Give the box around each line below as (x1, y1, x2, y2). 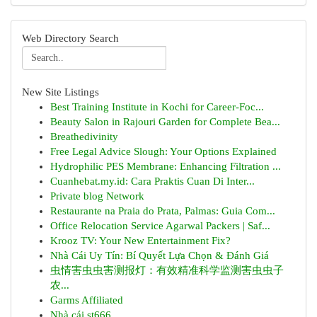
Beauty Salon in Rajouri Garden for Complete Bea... (50, 116, 280, 127)
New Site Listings (22, 86, 99, 98)
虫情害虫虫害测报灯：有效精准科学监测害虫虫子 (50, 265, 284, 276)
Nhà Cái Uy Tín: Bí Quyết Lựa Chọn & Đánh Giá (50, 250, 269, 261)
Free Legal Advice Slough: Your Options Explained (50, 146, 277, 157)
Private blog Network (50, 190, 144, 202)
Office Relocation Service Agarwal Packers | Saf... (50, 220, 270, 231)
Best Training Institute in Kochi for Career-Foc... (50, 101, 264, 113)
